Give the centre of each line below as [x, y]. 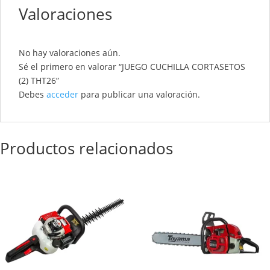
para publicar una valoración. [139, 95]
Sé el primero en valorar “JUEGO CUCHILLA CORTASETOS [132, 67]
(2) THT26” [39, 81]
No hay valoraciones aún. [70, 53]
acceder [62, 95]
